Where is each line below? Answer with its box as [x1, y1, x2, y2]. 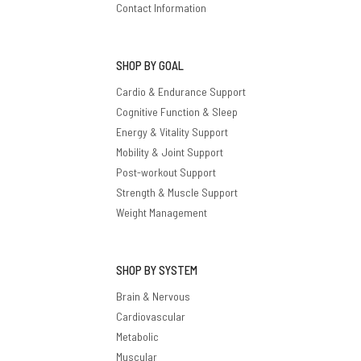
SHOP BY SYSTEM [115, 262, 197, 277]
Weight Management [115, 205, 207, 219]
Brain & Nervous [115, 288, 190, 303]
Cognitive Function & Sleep [115, 104, 238, 118]
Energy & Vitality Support [115, 124, 228, 139]
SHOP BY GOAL [115, 57, 184, 73]
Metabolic [115, 329, 159, 343]
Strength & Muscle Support [115, 185, 238, 199]
